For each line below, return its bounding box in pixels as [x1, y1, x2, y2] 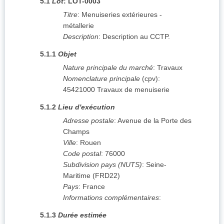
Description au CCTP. [102, 32, 170, 41]
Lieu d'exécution [58, 103, 115, 111]
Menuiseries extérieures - [81, 10, 162, 19]
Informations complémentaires [63, 193, 159, 202]
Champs [63, 127, 89, 136]
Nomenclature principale [63, 74, 140, 83]
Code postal [63, 149, 101, 158]
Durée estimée [58, 211, 106, 219]
